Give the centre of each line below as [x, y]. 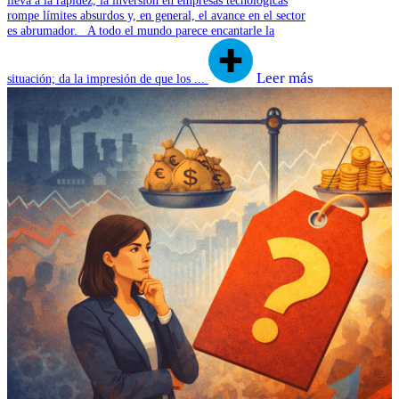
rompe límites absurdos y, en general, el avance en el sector [156, 15]
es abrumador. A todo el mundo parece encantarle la [141, 30]
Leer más [285, 77]
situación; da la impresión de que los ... [108, 78]
